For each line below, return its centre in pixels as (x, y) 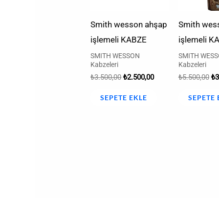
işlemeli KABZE (119, 40)
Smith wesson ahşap (129, 25)
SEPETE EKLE (124, 97)
